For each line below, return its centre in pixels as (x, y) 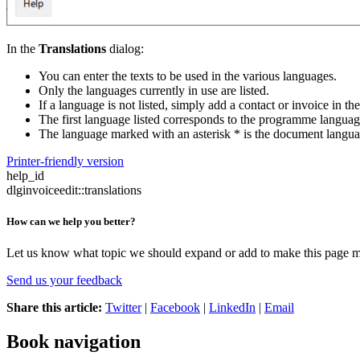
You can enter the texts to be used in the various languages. (188, 76)
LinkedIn (232, 308)
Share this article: (54, 308)
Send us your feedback (64, 280)
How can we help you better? (71, 222)
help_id (25, 175)
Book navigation (74, 342)
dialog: (127, 48)
